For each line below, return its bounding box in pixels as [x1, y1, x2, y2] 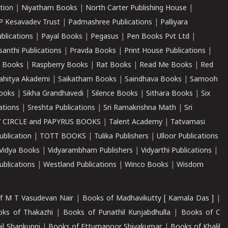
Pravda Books [70, 47, 116, 55]
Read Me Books [139, 61, 192, 70]
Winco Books [125, 161, 168, 169]
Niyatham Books [21, 4, 77, 13]
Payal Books [41, 33, 82, 41]
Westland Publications [43, 161, 119, 169]
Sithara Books [146, 90, 193, 98]
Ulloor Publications [157, 132, 218, 141]
